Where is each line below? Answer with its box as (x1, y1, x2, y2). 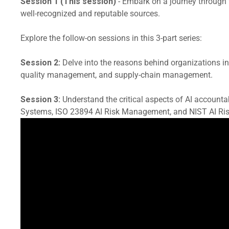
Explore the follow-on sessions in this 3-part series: (20, 33, 202, 43)
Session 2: (20, 58, 60, 67)
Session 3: (20, 95, 60, 104)
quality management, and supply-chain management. (20, 70, 213, 80)
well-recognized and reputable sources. (20, 9, 160, 18)
